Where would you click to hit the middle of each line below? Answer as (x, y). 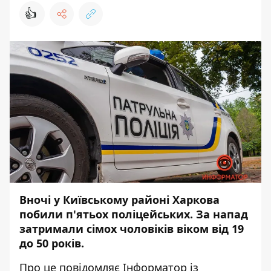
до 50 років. (52, 243)
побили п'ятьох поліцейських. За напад (134, 214)
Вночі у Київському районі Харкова (119, 200)
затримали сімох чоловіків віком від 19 (132, 229)
